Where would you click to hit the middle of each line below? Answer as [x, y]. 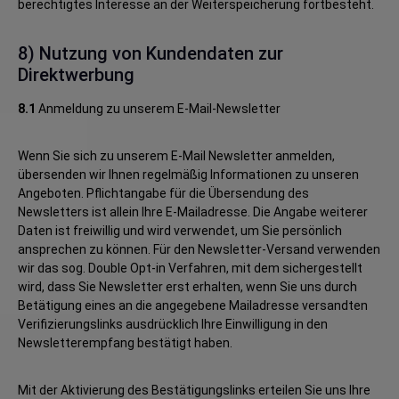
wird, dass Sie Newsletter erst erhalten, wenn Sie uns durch [187, 287]
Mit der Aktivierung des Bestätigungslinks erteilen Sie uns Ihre [194, 390]
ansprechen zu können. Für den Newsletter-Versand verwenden [199, 249]
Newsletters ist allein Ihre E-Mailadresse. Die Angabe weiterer [193, 212]
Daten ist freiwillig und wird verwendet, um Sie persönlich [180, 231]
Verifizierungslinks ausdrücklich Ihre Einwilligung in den [173, 324]
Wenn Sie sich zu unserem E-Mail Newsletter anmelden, [176, 156]
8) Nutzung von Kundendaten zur [151, 53]
